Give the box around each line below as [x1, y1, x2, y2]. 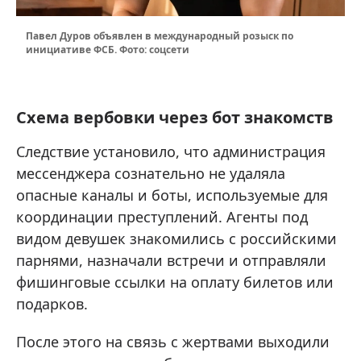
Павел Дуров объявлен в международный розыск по [26, 28, 293, 43]
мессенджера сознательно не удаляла [16, 163, 285, 183]
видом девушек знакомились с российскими [16, 228, 337, 248]
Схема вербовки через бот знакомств [16, 106, 334, 128]
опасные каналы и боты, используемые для [16, 185, 328, 205]
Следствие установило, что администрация [16, 141, 326, 161]
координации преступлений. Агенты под [16, 206, 308, 226]
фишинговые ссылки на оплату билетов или [16, 272, 334, 292]
